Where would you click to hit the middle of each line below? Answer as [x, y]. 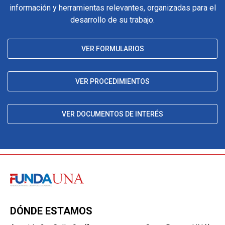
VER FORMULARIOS [113, 49]
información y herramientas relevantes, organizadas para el [113, 8]
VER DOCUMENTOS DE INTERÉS [113, 114]
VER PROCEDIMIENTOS [113, 82]
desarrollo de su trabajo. [113, 20]
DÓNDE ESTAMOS [51, 211]
